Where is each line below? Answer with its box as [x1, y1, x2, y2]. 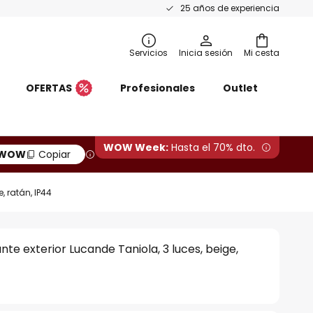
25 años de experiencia [180, 2, 279, 14]
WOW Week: [103, 140, 168, 154]
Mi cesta [244, 47, 279, 59]
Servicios [129, 47, 168, 59]
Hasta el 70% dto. [168, 140, 255, 154]
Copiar [38, 147, 71, 161]
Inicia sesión [179, 47, 233, 59]
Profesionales [120, 81, 195, 95]
